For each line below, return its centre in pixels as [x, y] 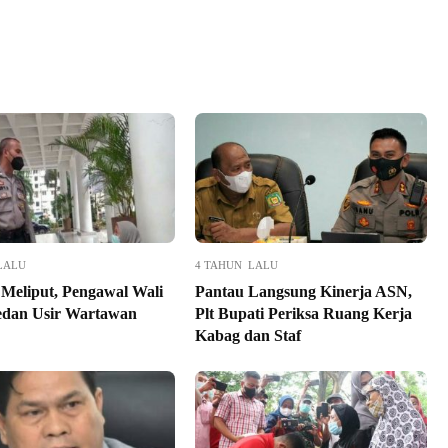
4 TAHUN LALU [236, 265]
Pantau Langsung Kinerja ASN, [303, 292]
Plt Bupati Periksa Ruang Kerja [303, 314]
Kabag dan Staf [247, 336]
